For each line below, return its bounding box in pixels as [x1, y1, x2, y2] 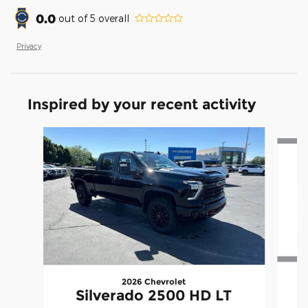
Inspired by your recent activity [27, 95, 256, 113]
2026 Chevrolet [122, 276, 186, 287]
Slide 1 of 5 [10, 127, 60, 140]
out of [58, 12, 90, 24]
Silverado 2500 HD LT [76, 286, 232, 304]
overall [96, 12, 129, 24]
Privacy [16, 41, 41, 50]
